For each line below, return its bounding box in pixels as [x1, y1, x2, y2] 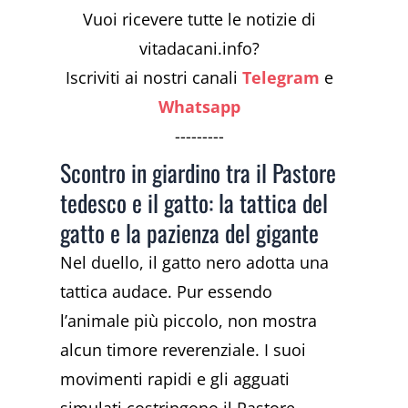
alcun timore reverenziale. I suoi [60, 338, 307, 361]
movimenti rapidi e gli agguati [60, 367, 291, 390]
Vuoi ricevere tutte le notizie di [83, 7, 317, 30]
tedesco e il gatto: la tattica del [60, 184, 329, 220]
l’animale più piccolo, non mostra [60, 309, 318, 331]
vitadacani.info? [139, 36, 260, 59]
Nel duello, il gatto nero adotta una [60, 250, 330, 273]
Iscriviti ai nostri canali [66, 66, 243, 88]
